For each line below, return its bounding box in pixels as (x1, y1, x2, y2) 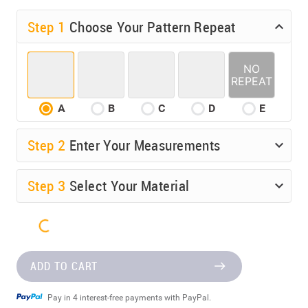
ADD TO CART (30, 258, 98, 274)
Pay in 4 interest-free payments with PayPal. (47, 292, 211, 302)
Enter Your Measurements (69, 135, 221, 155)
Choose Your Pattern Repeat (69, 16, 236, 36)
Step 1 (27, 16, 69, 36)
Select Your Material (69, 176, 190, 196)
